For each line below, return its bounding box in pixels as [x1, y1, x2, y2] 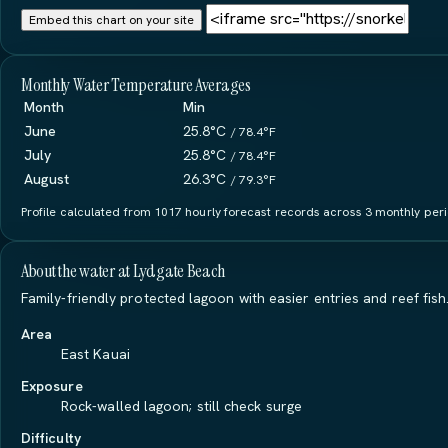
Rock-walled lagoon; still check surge [61, 397, 302, 415]
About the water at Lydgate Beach [21, 259, 225, 283]
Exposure [21, 377, 83, 395]
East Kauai [61, 345, 130, 363]
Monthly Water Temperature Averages [21, 73, 251, 97]
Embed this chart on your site [29, 12, 194, 28]
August [24, 170, 70, 188]
